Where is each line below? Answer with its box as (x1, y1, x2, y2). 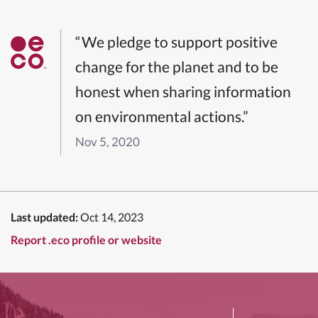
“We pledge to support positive (75, 32, 278, 50)
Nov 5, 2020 (75, 133, 140, 149)
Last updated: (11, 209, 78, 224)
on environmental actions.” (75, 106, 248, 125)
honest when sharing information (75, 82, 291, 100)
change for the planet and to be (75, 57, 278, 75)
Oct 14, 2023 (80, 209, 143, 224)
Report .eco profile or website (11, 232, 162, 246)
